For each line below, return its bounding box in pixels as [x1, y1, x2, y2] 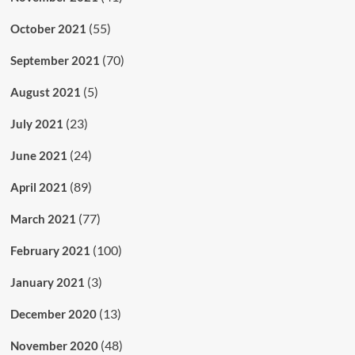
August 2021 [10, 84, 81, 99]
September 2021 [10, 52, 100, 67]
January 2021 [10, 274, 85, 289]
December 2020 [10, 306, 97, 321]
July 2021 [10, 116, 63, 131]
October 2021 [10, 21, 86, 36]
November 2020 [10, 338, 98, 353]
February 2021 [10, 242, 90, 258]
